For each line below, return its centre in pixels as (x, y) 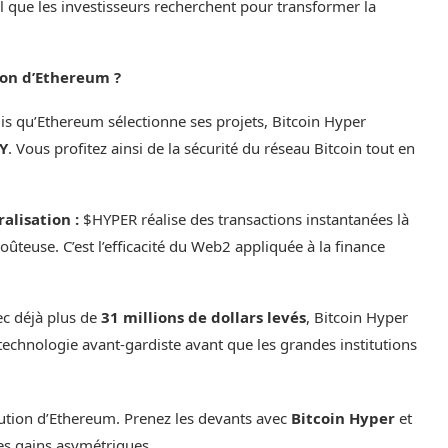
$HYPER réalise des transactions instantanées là (244, 219)
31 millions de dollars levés (203, 317)
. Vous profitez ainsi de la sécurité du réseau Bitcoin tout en (211, 148)
